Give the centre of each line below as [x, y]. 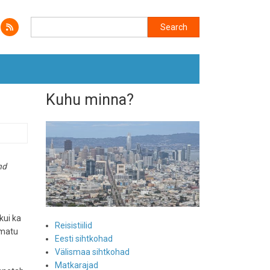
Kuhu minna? [90, 100]
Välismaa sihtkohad [92, 252]
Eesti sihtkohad [84, 239]
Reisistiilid [74, 226]
